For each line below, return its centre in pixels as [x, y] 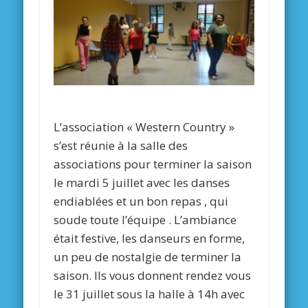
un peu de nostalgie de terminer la [148, 256]
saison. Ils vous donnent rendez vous [153, 275]
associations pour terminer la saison [153, 164]
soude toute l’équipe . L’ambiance [145, 219]
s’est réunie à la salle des [121, 145]
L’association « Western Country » [144, 126]
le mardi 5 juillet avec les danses [142, 182]
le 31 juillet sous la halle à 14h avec [150, 294]
